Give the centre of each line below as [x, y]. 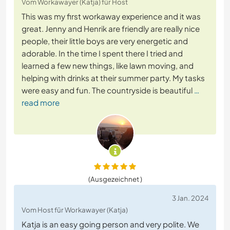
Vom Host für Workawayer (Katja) [75, 210]
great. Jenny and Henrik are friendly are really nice [111, 29]
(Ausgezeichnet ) [115, 179]
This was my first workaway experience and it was [111, 16]
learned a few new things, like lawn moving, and [108, 66]
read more [41, 103]
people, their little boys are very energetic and [105, 41]
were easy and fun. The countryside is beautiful [107, 90]
